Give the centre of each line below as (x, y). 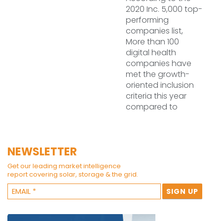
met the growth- (158, 74)
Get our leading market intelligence (64, 166)
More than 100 (152, 42)
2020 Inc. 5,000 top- (164, 9)
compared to (152, 107)
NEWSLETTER (42, 152)
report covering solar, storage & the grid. (73, 174)
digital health (151, 53)
